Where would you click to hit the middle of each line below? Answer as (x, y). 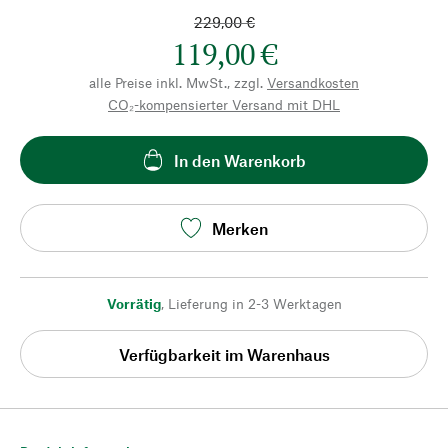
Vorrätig (133, 303)
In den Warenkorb (240, 160)
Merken (240, 228)
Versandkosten (313, 82)
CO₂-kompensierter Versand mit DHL (224, 104)
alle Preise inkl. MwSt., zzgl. (176, 82)
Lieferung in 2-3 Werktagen (254, 303)
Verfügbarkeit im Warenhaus (224, 354)
